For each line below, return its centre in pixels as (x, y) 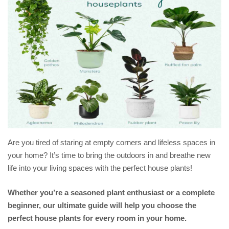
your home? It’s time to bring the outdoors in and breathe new (109, 155)
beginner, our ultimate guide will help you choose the (102, 205)
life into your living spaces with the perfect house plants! (100, 168)
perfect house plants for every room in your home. (97, 218)
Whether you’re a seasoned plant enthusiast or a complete (111, 192)
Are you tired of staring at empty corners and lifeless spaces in (111, 142)
